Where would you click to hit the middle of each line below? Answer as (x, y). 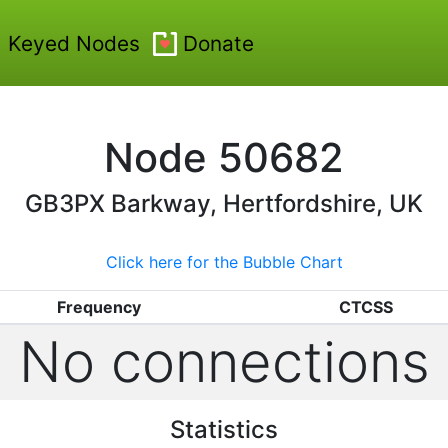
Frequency (98, 307)
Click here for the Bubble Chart (224, 262)
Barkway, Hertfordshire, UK (267, 203)
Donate (218, 43)
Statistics (224, 429)
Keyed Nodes (74, 43)
